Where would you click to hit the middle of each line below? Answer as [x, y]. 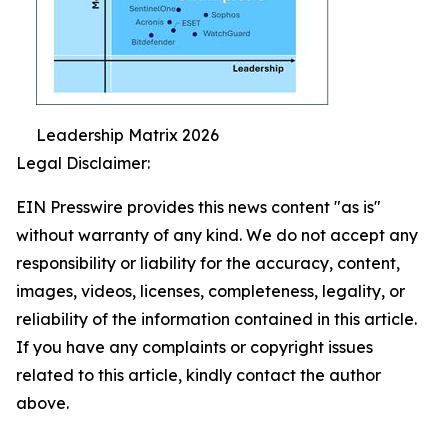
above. [42, 402]
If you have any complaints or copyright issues [194, 346]
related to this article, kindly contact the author [198, 374]
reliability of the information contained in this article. [216, 318]
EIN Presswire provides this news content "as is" [198, 206]
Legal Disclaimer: [83, 162]
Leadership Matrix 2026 [127, 134]
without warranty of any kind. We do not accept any [217, 234]
